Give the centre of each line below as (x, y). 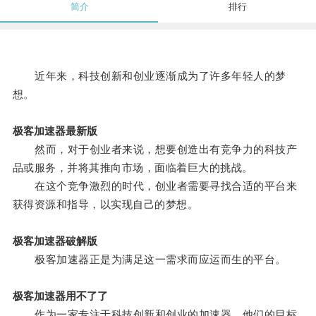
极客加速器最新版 (55, 131)
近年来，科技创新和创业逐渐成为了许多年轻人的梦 (149, 76)
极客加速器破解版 (55, 241)
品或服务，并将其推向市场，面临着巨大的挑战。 (133, 168)
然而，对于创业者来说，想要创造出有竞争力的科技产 (155, 150)
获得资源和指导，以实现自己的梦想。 (105, 205)
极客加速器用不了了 (60, 296)
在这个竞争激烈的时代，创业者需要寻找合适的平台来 (155, 186)
